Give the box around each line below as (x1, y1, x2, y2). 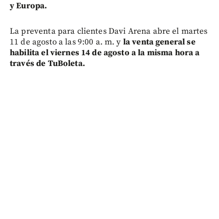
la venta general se (123, 36, 196, 47)
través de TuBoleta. (10, 58, 85, 69)
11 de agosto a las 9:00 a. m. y (10, 36, 123, 47)
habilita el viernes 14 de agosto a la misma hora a (10, 47, 200, 58)
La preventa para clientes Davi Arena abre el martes (10, 25, 208, 37)
